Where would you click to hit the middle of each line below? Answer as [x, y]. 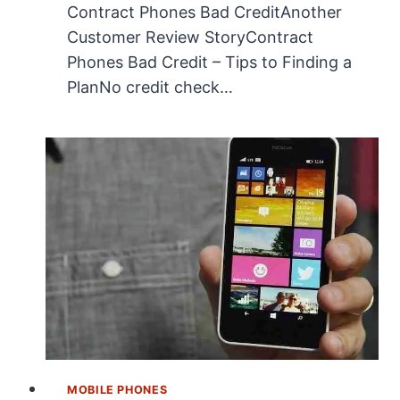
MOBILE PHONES [117, 390]
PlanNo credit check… [150, 87]
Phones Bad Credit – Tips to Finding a [209, 62]
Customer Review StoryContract [190, 37]
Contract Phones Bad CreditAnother [204, 12]
